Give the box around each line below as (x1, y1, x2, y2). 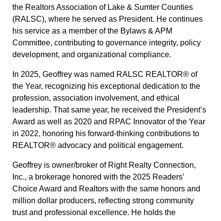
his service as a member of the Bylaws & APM (12, 27, 172, 36)
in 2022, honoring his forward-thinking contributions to (12, 129, 199, 138)
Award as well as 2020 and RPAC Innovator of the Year (12, 117, 205, 126)
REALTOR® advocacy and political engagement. (12, 141, 184, 150)
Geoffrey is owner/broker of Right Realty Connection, (12, 161, 196, 170)
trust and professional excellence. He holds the (12, 208, 176, 217)
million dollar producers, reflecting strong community (12, 196, 194, 205)
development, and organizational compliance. (12, 50, 171, 59)
